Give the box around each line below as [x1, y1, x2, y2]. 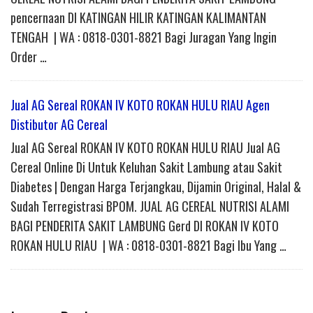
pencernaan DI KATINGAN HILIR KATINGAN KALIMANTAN [10, 8, 266, 27]
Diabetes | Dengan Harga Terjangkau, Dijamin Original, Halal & [10, 177, 301, 196]
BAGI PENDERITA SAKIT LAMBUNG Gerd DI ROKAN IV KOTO [10, 217, 279, 235]
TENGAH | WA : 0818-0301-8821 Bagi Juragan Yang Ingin [10, 28, 277, 47]
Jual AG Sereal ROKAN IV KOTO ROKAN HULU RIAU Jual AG [10, 138, 280, 157]
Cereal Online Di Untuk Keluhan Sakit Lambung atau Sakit [10, 158, 282, 177]
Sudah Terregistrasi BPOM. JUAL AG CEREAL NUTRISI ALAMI [10, 197, 289, 216]
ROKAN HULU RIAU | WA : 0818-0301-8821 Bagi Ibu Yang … [10, 236, 286, 255]
